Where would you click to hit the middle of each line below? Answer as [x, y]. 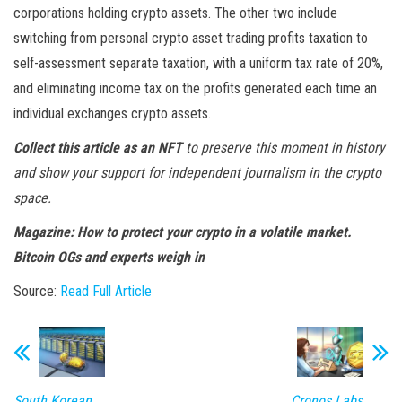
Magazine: [45, 232]
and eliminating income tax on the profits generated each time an [195, 89]
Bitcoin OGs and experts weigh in [109, 258]
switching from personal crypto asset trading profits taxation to [191, 39]
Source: [37, 292]
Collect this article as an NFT [98, 148]
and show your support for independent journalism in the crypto [197, 173]
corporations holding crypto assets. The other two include [175, 13]
